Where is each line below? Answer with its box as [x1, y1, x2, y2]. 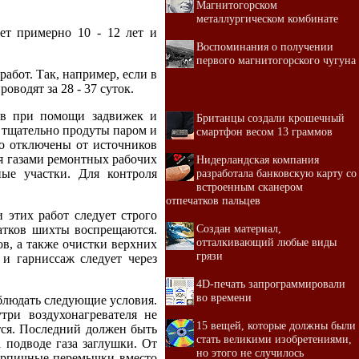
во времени [196, 291, 252, 304]
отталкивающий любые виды [196, 236, 337, 248]
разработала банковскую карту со [196, 167, 357, 179]
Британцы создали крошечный [196, 111, 345, 124]
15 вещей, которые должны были [196, 319, 356, 332]
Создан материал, [196, 222, 281, 235]
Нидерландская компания [196, 153, 319, 166]
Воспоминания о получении [196, 40, 333, 53]
